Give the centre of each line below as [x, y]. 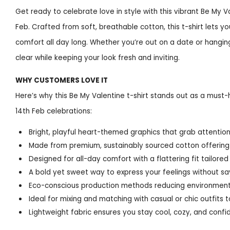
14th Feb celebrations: [54, 111]
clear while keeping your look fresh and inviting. [98, 58]
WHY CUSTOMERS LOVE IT [62, 80]
